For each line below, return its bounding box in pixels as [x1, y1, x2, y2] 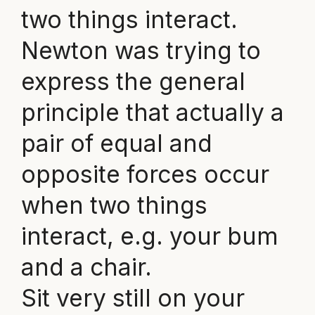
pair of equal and [20, 129, 212, 158]
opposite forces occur [20, 160, 269, 189]
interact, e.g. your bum [20, 221, 278, 251]
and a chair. [20, 252, 152, 282]
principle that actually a [20, 98, 284, 127]
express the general [20, 67, 245, 96]
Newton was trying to [20, 36, 261, 65]
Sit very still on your [20, 283, 245, 313]
